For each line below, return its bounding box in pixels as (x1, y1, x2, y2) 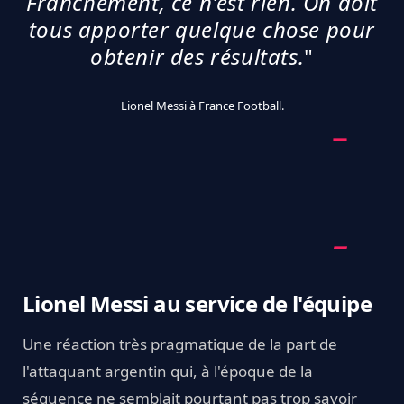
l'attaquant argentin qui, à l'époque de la (23, 361, 313, 382)
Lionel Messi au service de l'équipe (23, 289, 372, 319)
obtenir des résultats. (90, 41, 305, 72)
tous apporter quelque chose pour (28, 14, 376, 45)
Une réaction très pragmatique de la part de (23, 334, 337, 355)
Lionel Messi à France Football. (120, 97, 284, 115)
